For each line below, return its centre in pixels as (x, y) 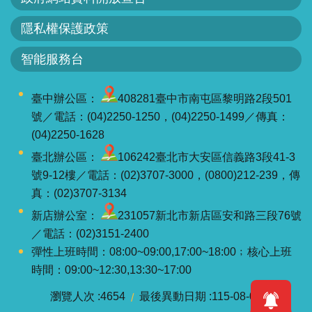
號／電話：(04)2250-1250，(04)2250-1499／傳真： (160, 117)
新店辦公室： (66, 216)
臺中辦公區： (66, 99)
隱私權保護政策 (65, 29)
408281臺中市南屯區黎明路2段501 (205, 99)
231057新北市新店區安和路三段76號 (210, 216)
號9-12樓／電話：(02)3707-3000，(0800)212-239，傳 (166, 175)
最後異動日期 (173, 297)
